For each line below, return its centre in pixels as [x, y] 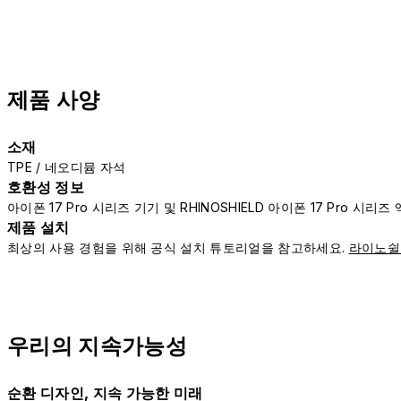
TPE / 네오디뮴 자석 [67, 167]
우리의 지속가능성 [97, 346]
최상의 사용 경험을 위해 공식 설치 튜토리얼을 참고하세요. [178, 248]
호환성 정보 [46, 188]
